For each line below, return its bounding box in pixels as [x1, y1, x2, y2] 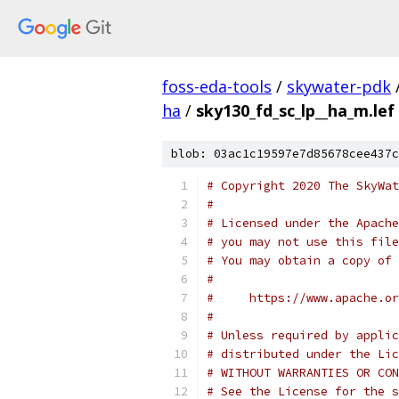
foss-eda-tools [162, 76, 272, 97]
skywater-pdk [287, 76, 391, 97]
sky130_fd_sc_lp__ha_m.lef [196, 100, 395, 121]
